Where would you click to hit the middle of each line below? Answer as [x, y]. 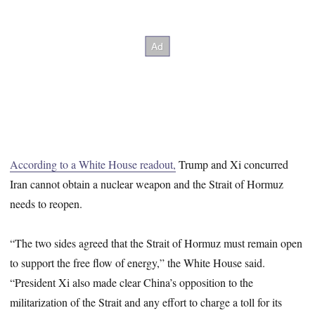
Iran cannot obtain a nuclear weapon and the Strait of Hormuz [147, 184]
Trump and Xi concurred [232, 164]
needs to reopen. [46, 203]
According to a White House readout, [93, 164]
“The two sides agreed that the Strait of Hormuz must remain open [156, 243]
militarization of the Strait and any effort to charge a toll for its [146, 302]
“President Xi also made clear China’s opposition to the [132, 283]
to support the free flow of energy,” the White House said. [138, 263]
